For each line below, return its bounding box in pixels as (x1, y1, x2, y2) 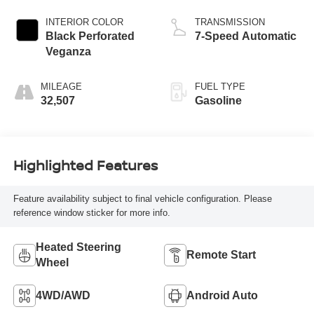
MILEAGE (40, 81, 82, 93)
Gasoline (195, 95, 242, 107)
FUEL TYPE (195, 81, 245, 93)
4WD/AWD (35, 289, 90, 302)
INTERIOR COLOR (45, 17, 123, 28)
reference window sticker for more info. (13, 207, 170, 219)
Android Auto (186, 289, 258, 302)
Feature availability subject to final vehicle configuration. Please (13, 193, 272, 205)
